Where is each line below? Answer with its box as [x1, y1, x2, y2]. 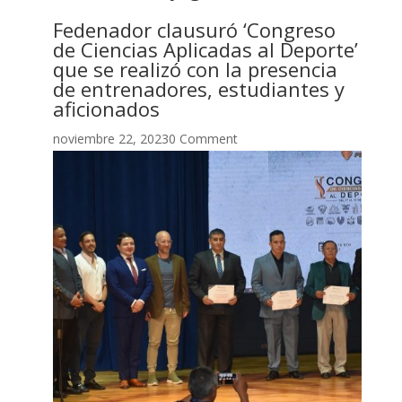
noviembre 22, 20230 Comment [52, 130, 238, 148]
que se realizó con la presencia [52, 56, 337, 83]
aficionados [52, 95, 160, 123]
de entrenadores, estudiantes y [52, 75, 345, 103]
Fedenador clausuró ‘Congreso [52, 16, 336, 44]
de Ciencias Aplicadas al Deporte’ [52, 36, 358, 64]
